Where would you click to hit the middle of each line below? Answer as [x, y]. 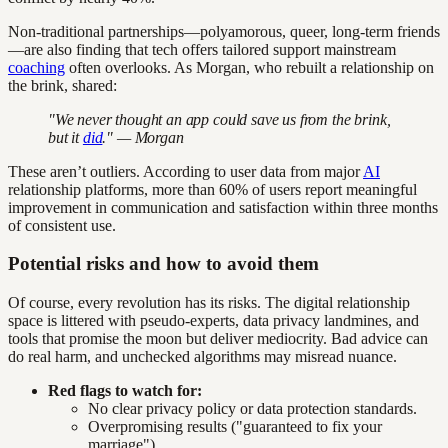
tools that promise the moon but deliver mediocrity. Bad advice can [218, 339]
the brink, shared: [62, 85]
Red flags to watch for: [125, 391]
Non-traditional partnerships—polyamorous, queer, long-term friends [224, 31]
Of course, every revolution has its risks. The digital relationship [209, 303]
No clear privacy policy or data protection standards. [252, 409]
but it [65, 137]
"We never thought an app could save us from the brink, [219, 119]
